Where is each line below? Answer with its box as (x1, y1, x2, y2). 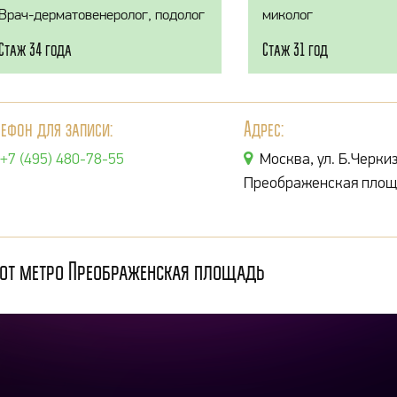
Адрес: (244, 117, 284, 141)
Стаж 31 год (262, 39, 328, 59)
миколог (262, 6, 313, 23)
